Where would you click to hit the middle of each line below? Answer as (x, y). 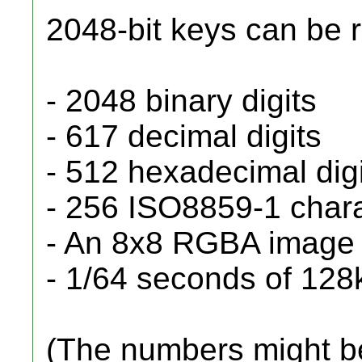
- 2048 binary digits (181, 101)
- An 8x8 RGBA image (200, 243)
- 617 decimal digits (184, 136)
